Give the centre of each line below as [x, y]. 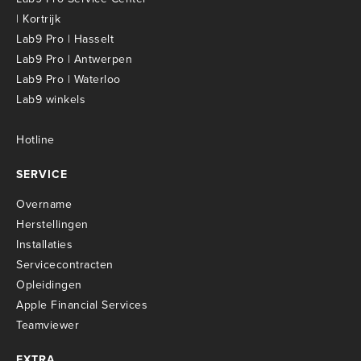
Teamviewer [48, 325]
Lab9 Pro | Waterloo [68, 79]
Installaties [44, 244]
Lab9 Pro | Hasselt [65, 39]
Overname [44, 204]
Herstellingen [52, 224]
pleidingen [54, 284]
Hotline [35, 139]
